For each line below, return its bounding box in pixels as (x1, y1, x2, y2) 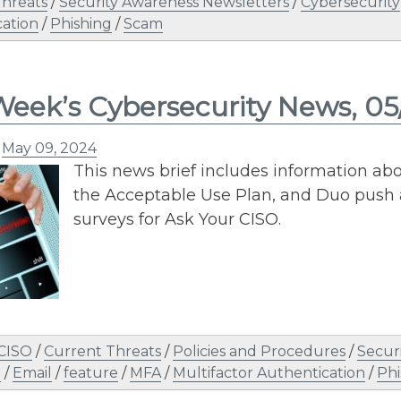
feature (64, 363, 118, 381)
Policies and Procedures (173, 342, 346, 360)
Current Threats (44, 342, 161, 360)
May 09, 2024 (2, 139, 97, 157)
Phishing (50, 14, 112, 32)
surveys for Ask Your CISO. (73, 209, 281, 229)
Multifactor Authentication (173, 363, 365, 381)
